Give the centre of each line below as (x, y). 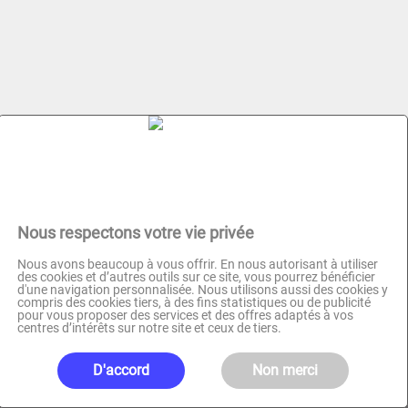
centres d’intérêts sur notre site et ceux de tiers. (149, 328)
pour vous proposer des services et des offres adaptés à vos (185, 315)
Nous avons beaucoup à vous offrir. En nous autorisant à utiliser (198, 264)
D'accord (121, 370)
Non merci (285, 370)
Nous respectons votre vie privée (136, 233)
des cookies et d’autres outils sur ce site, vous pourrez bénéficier (196, 277)
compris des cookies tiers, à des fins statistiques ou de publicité (194, 302)
